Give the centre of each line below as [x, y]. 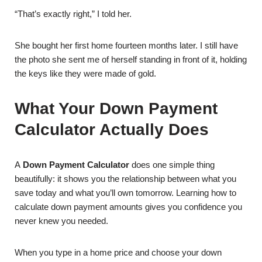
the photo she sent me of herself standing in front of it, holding [131, 59]
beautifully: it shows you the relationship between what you [125, 179]
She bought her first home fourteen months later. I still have [126, 45]
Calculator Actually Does [112, 130]
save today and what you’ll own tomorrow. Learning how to [125, 193]
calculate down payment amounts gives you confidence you [128, 207]
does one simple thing [172, 165]
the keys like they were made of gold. [85, 73]
